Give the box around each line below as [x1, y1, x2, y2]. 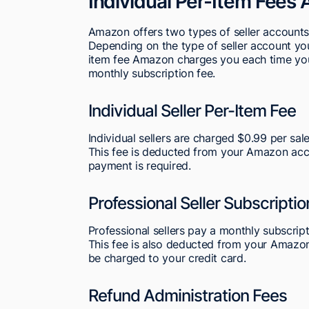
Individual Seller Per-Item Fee [88, 101, 296, 121]
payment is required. [88, 159, 191, 173]
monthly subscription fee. [88, 66, 216, 81]
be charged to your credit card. [88, 251, 246, 266]
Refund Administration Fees [88, 286, 287, 306]
